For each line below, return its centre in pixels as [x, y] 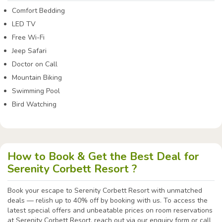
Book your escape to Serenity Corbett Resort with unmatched [105, 191]
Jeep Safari [29, 51]
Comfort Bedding [38, 11]
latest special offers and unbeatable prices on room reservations [110, 211]
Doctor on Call [34, 64]
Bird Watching [34, 105]
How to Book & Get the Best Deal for [103, 157]
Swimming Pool [36, 91]
